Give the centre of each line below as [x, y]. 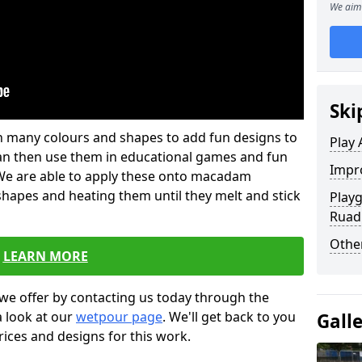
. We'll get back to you [229, 317]
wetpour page [119, 317]
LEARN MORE [45, 256]
